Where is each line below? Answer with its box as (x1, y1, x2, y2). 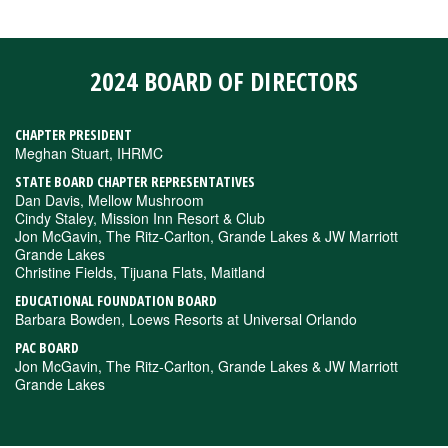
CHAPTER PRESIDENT (15, 125, 132, 145)
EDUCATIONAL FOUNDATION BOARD (15, 291, 217, 311)
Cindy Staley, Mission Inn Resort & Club (15, 208, 265, 229)
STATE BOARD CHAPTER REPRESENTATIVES (15, 172, 255, 192)
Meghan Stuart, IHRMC (15, 143, 163, 164)
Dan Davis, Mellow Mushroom (15, 190, 204, 211)
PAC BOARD (15, 338, 79, 358)
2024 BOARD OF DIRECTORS (90, 64, 358, 99)
